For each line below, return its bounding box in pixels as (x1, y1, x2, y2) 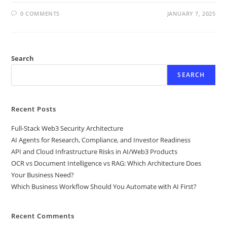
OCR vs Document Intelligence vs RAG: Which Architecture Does (11, 158, 202, 168)
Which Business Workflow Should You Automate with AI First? (11, 181, 197, 191)
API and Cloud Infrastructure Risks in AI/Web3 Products (11, 146, 178, 156)
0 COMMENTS (20, 9, 60, 17)
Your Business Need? (11, 170, 74, 179)
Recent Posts (11, 104, 57, 113)
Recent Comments (11, 211, 75, 220)
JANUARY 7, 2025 (167, 9, 216, 17)
